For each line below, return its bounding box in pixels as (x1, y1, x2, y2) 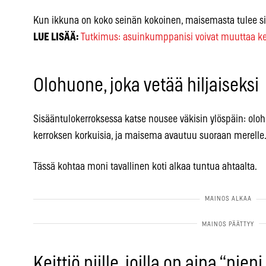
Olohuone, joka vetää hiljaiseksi (33, 75, 259, 95)
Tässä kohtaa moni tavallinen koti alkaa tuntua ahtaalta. (33, 161, 257, 172)
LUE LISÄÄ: (33, 31, 79, 43)
